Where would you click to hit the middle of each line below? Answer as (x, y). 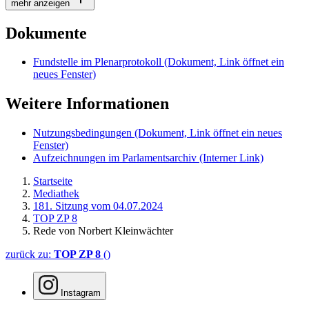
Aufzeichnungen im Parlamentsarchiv (116, 158)
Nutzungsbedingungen (84, 133)
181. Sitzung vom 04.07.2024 (98, 206)
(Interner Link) (231, 158)
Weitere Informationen (87, 104)
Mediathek (56, 194)
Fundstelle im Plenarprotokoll (97, 62)
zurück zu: (30, 255)
